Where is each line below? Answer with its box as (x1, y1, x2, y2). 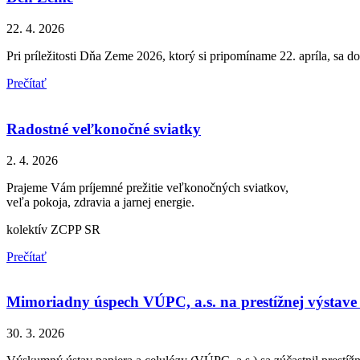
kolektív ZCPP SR (6, 222, 100, 236)
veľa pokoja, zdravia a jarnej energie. (6, 194, 194, 209)
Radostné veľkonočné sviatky (6, 120, 201, 137)
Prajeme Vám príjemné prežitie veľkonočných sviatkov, (6, 180, 288, 194)
